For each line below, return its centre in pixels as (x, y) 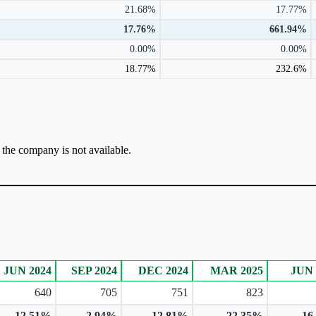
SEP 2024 (94, 270)
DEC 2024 (163, 270)
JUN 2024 (28, 270)
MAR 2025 (237, 270)
